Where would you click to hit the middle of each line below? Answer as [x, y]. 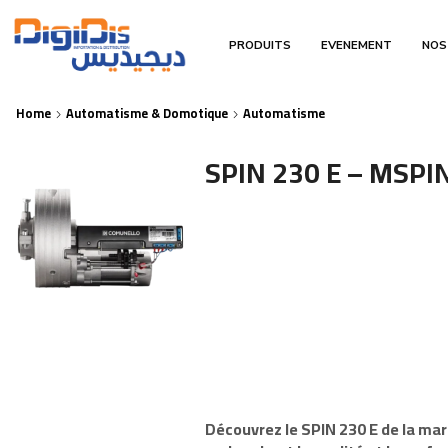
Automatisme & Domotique [147, 113]
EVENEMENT [356, 45]
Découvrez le [253, 428]
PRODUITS [260, 45]
